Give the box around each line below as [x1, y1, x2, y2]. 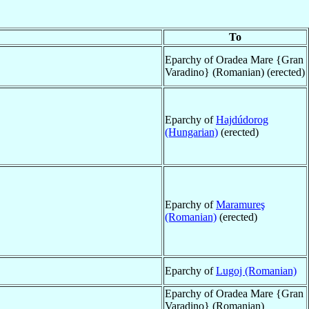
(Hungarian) [165, 126, 218, 138]
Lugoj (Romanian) [216, 264, 297, 277]
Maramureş [216, 198, 265, 210]
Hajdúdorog [216, 113, 268, 126]
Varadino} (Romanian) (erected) [165, 66, 305, 78]
